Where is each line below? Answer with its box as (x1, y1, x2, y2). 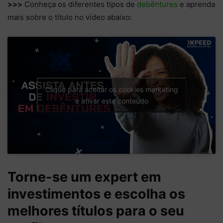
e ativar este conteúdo (75, 97, 148, 106)
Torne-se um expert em (7, 168, 161, 185)
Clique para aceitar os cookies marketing (45, 85, 178, 94)
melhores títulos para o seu (7, 202, 184, 219)
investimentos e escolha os (7, 185, 185, 202)
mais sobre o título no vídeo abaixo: (7, 12, 134, 22)
